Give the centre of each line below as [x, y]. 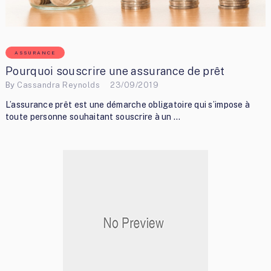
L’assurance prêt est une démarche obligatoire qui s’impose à [128, 105]
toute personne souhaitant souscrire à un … [93, 117]
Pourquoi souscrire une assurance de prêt [115, 71]
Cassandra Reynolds [59, 85]
